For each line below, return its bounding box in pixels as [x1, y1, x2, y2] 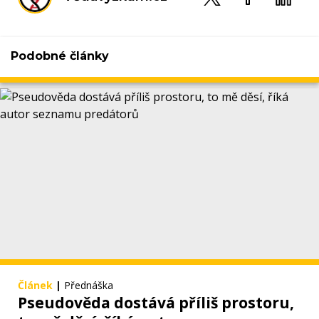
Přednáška [64, 278, 113, 293]
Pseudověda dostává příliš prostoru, [18, 293, 294, 313]
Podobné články [11, 48, 109, 63]
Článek [18, 278, 53, 293]
